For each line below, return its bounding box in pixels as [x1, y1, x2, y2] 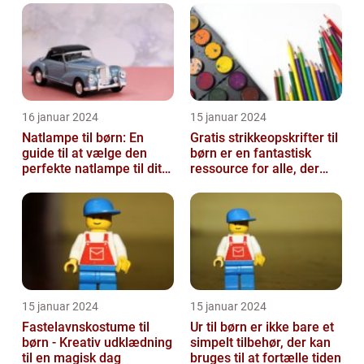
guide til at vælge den [22, 145, 147, 161]
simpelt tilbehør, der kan [190, 334, 331, 350]
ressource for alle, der [190, 160, 319, 176]
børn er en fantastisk [190, 145, 311, 161]
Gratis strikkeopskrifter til [190, 129, 338, 145]
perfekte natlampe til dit [22, 160, 162, 176]
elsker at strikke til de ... [190, 175, 327, 192]
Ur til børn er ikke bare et [190, 318, 334, 335]
